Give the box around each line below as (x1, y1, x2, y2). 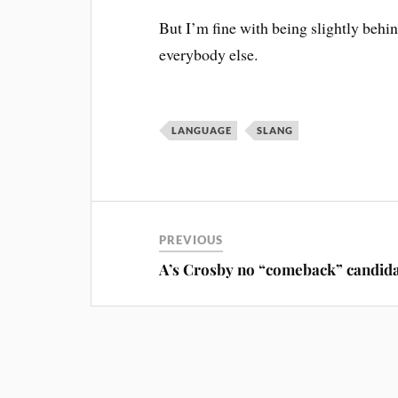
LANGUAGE (171, 123, 233, 136)
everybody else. (159, 43, 259, 65)
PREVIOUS (159, 232, 224, 247)
